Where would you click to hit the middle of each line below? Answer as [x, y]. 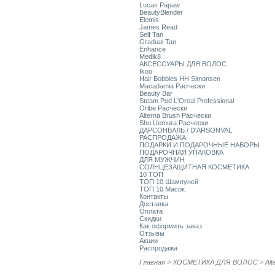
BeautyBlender [161, 12]
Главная [152, 262]
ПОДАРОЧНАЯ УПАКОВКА [181, 152]
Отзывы [152, 233]
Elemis [149, 20]
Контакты [154, 196]
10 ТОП [151, 174]
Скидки [150, 219]
